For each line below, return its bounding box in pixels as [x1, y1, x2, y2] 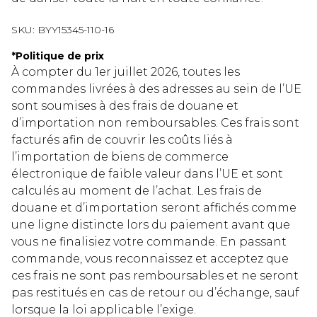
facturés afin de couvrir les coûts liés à [11, 133, 233, 147]
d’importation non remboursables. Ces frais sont [11, 116, 299, 130]
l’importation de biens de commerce [11, 150, 229, 164]
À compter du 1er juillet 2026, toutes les [11, 65, 240, 79]
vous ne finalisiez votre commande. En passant [11, 235, 287, 249]
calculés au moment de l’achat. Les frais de [11, 184, 262, 198]
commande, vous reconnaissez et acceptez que [11, 252, 289, 266]
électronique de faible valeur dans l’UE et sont [11, 167, 283, 181]
